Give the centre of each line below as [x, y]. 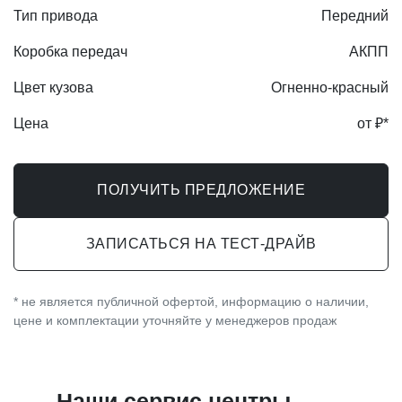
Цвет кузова [53, 87]
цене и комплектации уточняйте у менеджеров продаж [175, 320]
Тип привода [56, 15]
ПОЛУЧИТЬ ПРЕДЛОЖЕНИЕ [201, 189]
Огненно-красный [330, 87]
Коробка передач [70, 51]
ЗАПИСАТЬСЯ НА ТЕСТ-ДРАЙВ [201, 243]
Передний [355, 15]
